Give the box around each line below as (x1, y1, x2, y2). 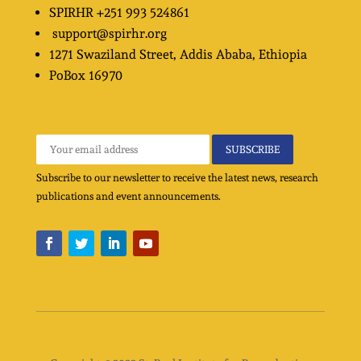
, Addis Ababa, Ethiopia (172, 46, 307, 62)
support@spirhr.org (52, 25, 167, 41)
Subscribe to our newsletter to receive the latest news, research (35, 171, 318, 184)
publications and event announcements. (35, 189, 221, 202)
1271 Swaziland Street (48, 46, 173, 62)
